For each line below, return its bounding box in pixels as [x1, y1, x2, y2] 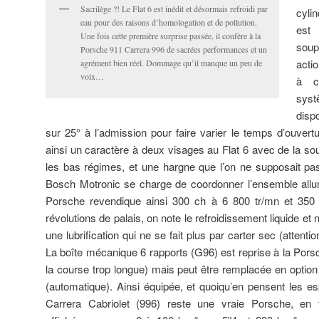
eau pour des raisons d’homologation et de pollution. [80, 16, 257, 28]
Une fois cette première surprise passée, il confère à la [80, 30, 261, 42]
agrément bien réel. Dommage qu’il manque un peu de [80, 57, 262, 69]
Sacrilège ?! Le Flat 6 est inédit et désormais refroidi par [80, 3, 268, 15]
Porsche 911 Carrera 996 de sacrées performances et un [80, 43, 267, 56]
